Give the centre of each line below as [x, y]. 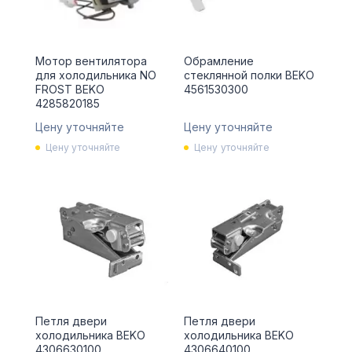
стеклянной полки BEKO [249, 75]
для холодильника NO [95, 75]
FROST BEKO [70, 90]
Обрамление [218, 61]
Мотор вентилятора [91, 61]
